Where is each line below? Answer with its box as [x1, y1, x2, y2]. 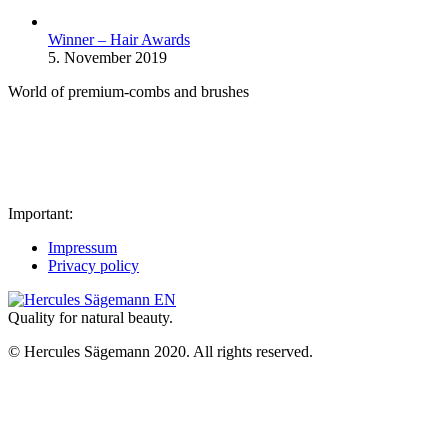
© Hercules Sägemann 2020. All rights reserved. [8, 342, 313, 360]
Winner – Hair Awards [48, 30, 190, 48]
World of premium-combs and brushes [8, 82, 249, 100]
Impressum [48, 238, 117, 256]
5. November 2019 [48, 48, 167, 66]
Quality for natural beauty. [8, 308, 173, 326]
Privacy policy [48, 256, 139, 274]
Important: [8, 204, 73, 222]
